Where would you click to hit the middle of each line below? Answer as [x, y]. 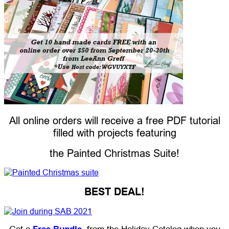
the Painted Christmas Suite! [114, 153]
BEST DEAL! [114, 191]
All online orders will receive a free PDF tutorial [114, 120]
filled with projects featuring [114, 132]
